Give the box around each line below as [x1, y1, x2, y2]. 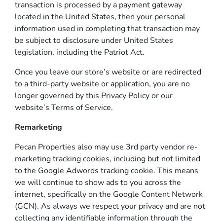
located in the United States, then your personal [15, 11, 185, 22]
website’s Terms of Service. [15, 102, 113, 113]
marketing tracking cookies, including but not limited [15, 153, 200, 164]
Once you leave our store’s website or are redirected [15, 67, 201, 77]
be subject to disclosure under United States [15, 35, 173, 46]
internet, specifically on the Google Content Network [15, 189, 203, 200]
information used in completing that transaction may [15, 23, 200, 34]
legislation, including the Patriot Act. [15, 47, 145, 58]
